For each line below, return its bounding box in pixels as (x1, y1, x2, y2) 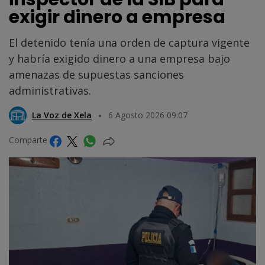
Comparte (9, 134, 50, 146)
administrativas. (9, 83, 91, 98)
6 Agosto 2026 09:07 (108, 109, 188, 121)
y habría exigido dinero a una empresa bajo (9, 51, 230, 66)
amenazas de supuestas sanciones (9, 67, 184, 82)
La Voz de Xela (32, 109, 92, 121)
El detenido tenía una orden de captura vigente (9, 35, 250, 50)
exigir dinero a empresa (9, 5, 225, 30)
